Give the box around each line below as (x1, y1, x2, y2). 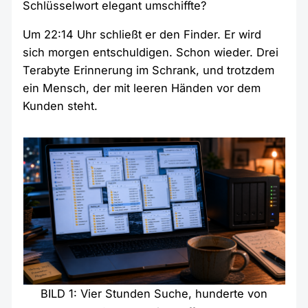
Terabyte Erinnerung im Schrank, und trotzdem (23, 63, 275, 78)
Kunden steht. (23, 99, 98, 113)
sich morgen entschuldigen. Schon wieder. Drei (23, 45, 279, 60)
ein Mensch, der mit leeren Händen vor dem (23, 81, 261, 96)
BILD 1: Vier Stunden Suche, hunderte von (41, 286, 267, 300)
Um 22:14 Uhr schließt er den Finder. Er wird (23, 27, 262, 42)
